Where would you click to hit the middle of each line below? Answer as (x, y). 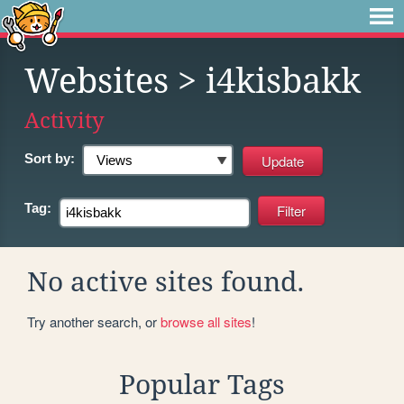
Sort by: (50, 158)
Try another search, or (94, 321)
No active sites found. (166, 281)
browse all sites (206, 321)
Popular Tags (202, 384)
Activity (64, 120)
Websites (96, 81)
